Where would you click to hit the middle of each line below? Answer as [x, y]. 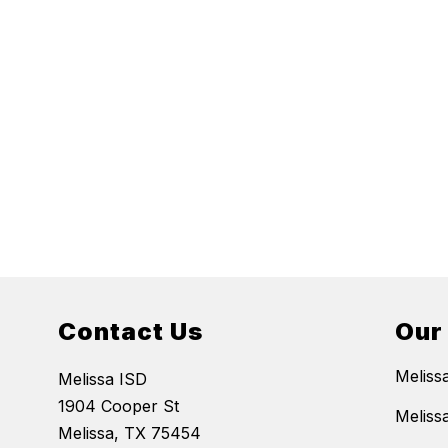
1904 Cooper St [119, 406]
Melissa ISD [103, 379]
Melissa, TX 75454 [130, 433]
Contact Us [131, 332]
